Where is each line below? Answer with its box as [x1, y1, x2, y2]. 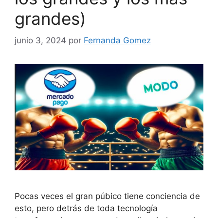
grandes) [15, 8, 86, 29]
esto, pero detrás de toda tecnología [15, 203, 158, 214]
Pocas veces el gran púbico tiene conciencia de [15, 191, 200, 201]
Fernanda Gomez [84, 35, 151, 45]
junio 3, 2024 [15, 35, 66, 45]
